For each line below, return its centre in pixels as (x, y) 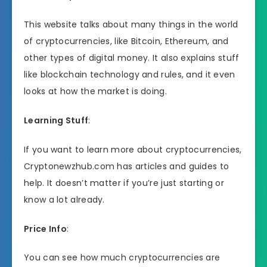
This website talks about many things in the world (131, 25)
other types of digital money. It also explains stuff (132, 58)
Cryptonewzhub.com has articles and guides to (127, 166)
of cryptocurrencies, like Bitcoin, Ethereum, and (126, 41)
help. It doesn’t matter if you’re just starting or (124, 183)
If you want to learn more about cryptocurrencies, (133, 149)
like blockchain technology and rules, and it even (130, 75)
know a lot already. (64, 199)
